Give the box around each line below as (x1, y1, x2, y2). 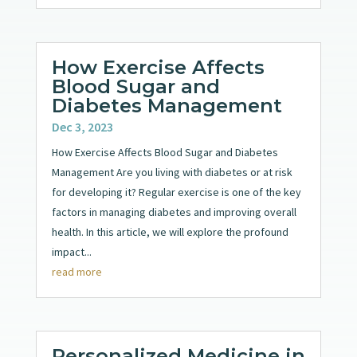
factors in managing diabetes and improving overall (51, 204, 296, 219)
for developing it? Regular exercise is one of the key (51, 184, 301, 199)
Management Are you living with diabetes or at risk (51, 164, 292, 179)
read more (51, 264, 102, 279)
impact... (51, 244, 92, 259)
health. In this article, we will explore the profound (51, 224, 288, 239)
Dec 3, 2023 (51, 118, 113, 135)
